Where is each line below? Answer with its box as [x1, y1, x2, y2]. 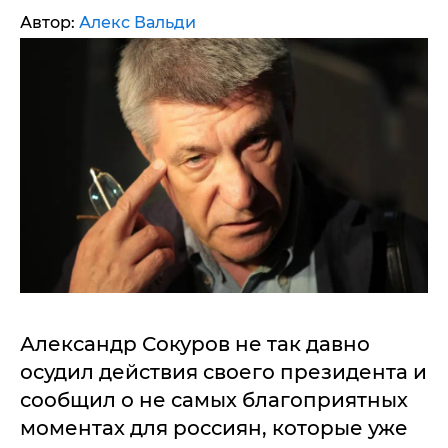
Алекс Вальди [79, 13, 196, 32]
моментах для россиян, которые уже [20, 416, 408, 440]
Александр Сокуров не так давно [20, 332, 370, 356]
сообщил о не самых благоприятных [20, 388, 408, 412]
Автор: [20, 13, 79, 32]
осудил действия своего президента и [20, 360, 427, 384]
